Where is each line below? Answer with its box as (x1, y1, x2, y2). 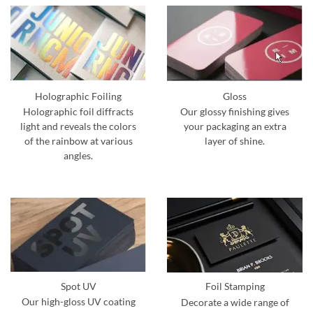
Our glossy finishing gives (180, 106, 289, 118)
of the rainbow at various (24, 135, 133, 147)
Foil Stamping (205, 281, 265, 293)
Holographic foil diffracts (23, 105, 133, 117)
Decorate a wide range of (180, 296, 289, 308)
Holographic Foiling (35, 90, 122, 102)
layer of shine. (205, 136, 265, 147)
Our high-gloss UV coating (21, 296, 136, 308)
